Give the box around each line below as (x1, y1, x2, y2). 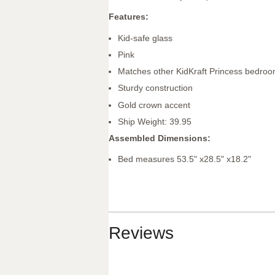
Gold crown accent (118, 99, 190, 110)
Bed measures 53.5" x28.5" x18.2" (118, 154, 251, 165)
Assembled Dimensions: (109, 133, 211, 143)
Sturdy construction (118, 83, 193, 93)
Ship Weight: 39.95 (118, 116, 192, 126)
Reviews (109, 223, 174, 242)
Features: (109, 12, 149, 22)
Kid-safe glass (118, 33, 172, 43)
